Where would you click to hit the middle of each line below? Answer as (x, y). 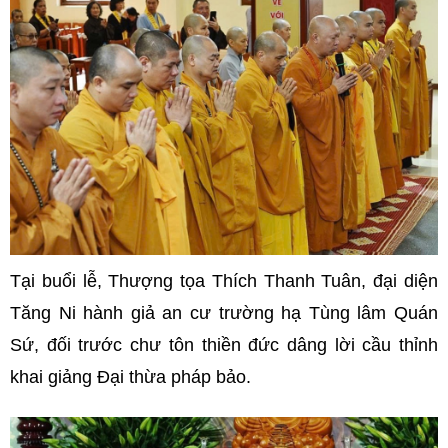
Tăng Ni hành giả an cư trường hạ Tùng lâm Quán (224, 312)
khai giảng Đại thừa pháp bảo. (130, 376)
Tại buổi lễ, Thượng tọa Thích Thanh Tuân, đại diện (224, 280)
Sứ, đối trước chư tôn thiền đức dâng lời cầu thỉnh (224, 344)
